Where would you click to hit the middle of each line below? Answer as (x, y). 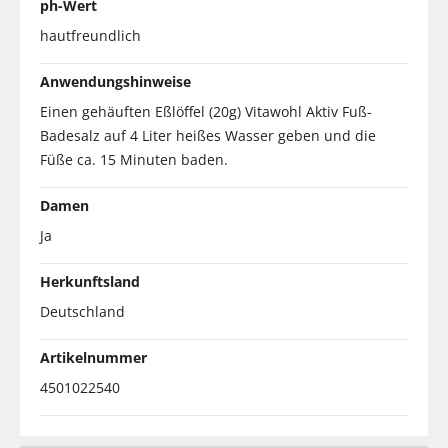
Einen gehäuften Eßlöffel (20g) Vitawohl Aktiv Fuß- (206, 111)
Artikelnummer (93, 357)
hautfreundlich (90, 35)
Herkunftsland (90, 281)
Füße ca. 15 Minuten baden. (134, 159)
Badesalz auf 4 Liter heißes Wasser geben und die (208, 135)
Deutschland (82, 311)
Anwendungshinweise (115, 81)
